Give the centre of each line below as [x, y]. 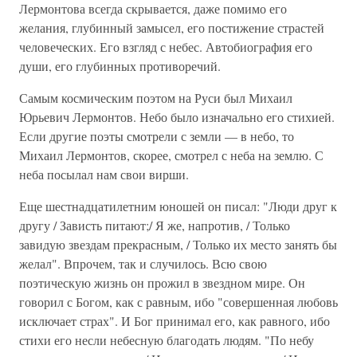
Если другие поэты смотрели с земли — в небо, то [157, 136]
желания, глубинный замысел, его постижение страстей [172, 27]
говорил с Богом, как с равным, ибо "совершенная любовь [178, 302]
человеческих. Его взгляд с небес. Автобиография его [166, 47]
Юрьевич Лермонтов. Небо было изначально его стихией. [177, 117]
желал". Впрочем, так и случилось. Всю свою [143, 263]
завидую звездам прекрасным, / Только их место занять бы [178, 244]
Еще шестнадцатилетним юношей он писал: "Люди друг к [178, 206]
